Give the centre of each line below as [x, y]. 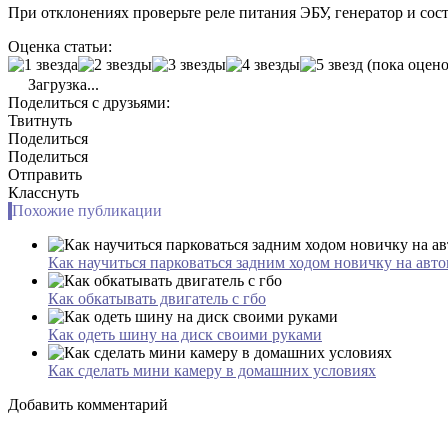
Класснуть [43, 192]
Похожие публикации [87, 210]
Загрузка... [61, 84]
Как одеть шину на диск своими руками [185, 334]
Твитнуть [40, 120]
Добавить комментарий [88, 404]
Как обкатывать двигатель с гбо [157, 298]
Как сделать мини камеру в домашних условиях [212, 370]
